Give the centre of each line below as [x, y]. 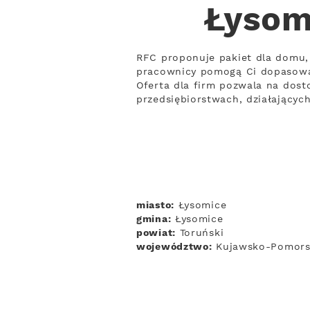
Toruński [200, 233]
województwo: [174, 247]
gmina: [154, 219]
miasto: [155, 206]
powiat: [156, 233]
